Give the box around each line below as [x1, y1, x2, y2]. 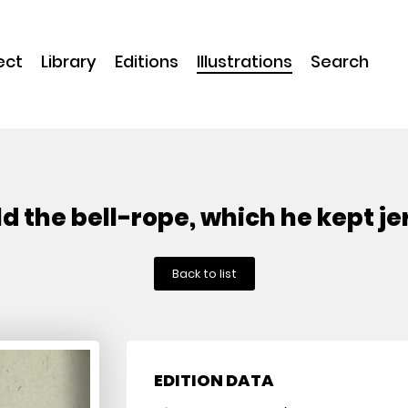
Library [41, 50, 97, 73]
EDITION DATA [154, 369, 275, 392]
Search [311, 50, 369, 73]
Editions [115, 50, 178, 73]
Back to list [171, 265, 237, 282]
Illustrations [197, 50, 292, 73]
